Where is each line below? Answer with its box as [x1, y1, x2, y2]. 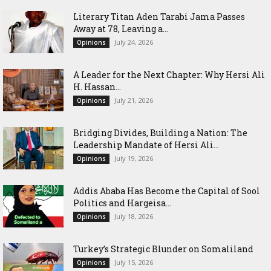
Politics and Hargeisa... [73, 197, 171, 209]
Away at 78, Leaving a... [73, 22, 168, 34]
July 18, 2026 [114, 211, 153, 221]
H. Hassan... [73, 80, 121, 93]
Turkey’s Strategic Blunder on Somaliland [73, 243, 253, 255]
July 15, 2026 [114, 257, 153, 267]
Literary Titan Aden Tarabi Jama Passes [73, 10, 245, 22]
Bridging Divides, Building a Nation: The [73, 126, 247, 139]
